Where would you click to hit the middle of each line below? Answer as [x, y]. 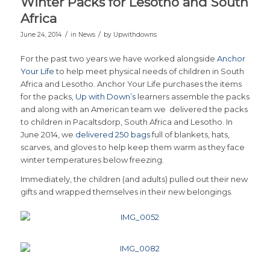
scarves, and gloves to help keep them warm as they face [132, 147]
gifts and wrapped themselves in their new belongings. [126, 191]
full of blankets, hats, [190, 134]
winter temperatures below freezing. [92, 159]
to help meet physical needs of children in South [149, 71]
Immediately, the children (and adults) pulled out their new [134, 179]
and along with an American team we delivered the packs [134, 109]
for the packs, [48, 96]
